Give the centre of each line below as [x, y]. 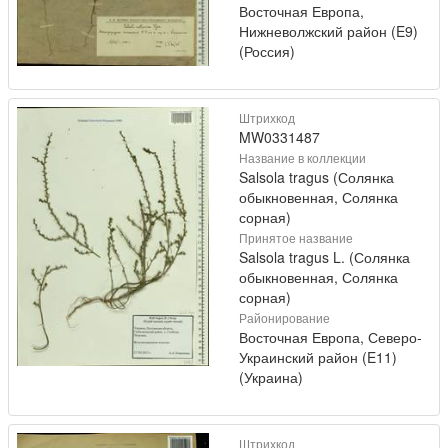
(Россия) [267, 51]
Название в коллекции [302, 158]
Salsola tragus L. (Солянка [324, 257]
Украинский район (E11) [318, 357]
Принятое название [296, 238]
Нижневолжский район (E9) [328, 31]
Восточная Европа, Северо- [330, 337]
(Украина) [271, 377]
